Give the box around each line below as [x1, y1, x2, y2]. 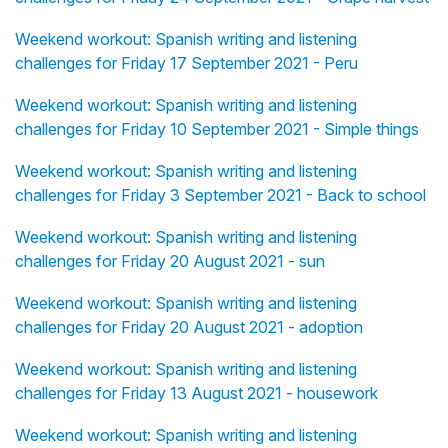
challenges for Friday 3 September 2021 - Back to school [15, 185, 426, 206]
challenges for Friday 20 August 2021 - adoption [15, 317, 363, 338]
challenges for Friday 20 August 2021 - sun [15, 251, 325, 272]
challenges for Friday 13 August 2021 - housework [15, 383, 378, 404]
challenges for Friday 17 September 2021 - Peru [15, 53, 358, 74]
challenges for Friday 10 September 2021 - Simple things [15, 119, 419, 140]
